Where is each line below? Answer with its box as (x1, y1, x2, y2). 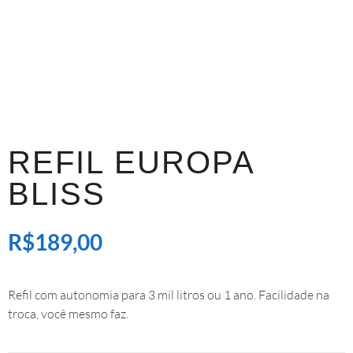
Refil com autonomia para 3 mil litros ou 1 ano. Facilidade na (8, 287, 329, 303)
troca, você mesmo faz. (8, 306, 128, 322)
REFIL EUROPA (8, 145, 254, 180)
